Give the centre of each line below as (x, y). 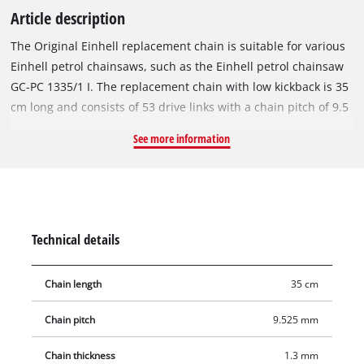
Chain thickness (80, 356)
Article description (68, 17)
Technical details (75, 239)
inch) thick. (41, 147)
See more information (182, 138)
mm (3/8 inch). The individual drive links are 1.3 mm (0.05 (167, 127)
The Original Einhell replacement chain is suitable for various (178, 45)
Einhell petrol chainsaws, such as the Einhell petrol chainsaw (178, 66)
